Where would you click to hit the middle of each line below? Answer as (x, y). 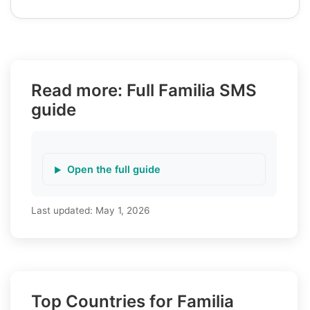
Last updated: (63, 210)
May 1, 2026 (122, 210)
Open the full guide (114, 169)
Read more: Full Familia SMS (144, 90)
